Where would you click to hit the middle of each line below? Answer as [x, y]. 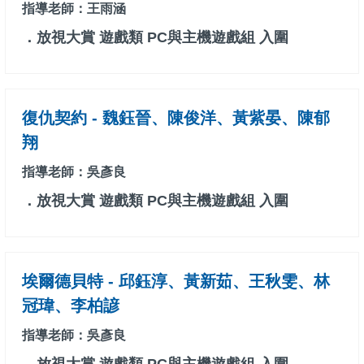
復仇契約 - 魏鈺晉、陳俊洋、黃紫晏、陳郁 [176, 118]
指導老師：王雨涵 [74, 9]
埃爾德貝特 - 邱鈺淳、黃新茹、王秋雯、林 [176, 282]
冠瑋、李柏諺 [71, 306]
